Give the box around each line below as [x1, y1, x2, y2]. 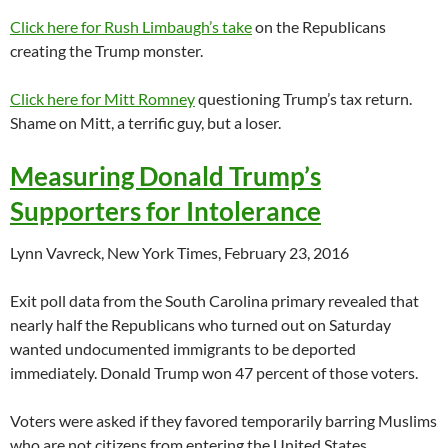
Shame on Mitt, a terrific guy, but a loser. [10, 113, 281, 133]
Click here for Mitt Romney [10, 89, 195, 109]
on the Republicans [252, 17, 386, 37]
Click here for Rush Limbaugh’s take [10, 17, 252, 37]
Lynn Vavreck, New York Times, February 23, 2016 [10, 243, 349, 263]
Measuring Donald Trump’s [10, 160, 321, 193]
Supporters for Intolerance [10, 195, 321, 228]
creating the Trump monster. [10, 41, 203, 61]
